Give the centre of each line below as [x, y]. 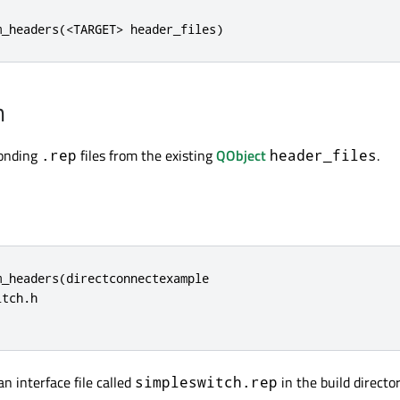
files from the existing [146, 155]
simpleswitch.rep [206, 382]
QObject [241, 155]
